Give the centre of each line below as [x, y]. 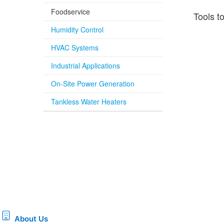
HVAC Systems [75, 47]
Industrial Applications [85, 65]
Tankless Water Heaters [89, 101]
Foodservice [70, 11]
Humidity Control [77, 29]
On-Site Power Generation [93, 83]
